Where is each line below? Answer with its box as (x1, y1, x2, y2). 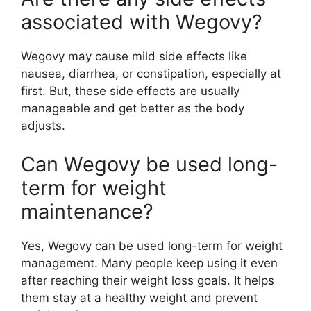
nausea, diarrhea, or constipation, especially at (21, 67, 281, 81)
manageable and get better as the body (21, 101, 244, 116)
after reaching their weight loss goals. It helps (21, 273, 274, 287)
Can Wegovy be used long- (21, 151, 278, 176)
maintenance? (21, 199, 153, 224)
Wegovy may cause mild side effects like (21, 49, 247, 64)
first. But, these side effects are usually (21, 84, 239, 99)
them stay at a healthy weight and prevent (21, 290, 258, 305)
